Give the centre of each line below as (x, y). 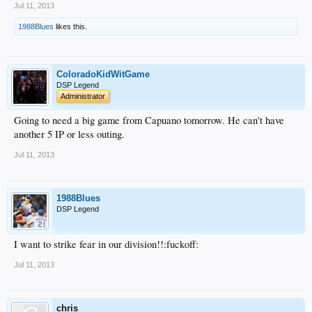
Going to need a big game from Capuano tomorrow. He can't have (149, 120)
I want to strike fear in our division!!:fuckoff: (106, 244)
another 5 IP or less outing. (69, 134)
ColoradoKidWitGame (103, 75)
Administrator (83, 96)
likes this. (70, 27)
